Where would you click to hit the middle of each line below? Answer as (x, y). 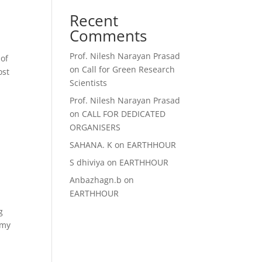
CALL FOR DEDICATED (124, 114)
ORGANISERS (95, 127)
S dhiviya (87, 162)
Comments (108, 36)
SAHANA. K (91, 145)
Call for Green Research (129, 69)
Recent (94, 20)
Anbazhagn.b (96, 180)
